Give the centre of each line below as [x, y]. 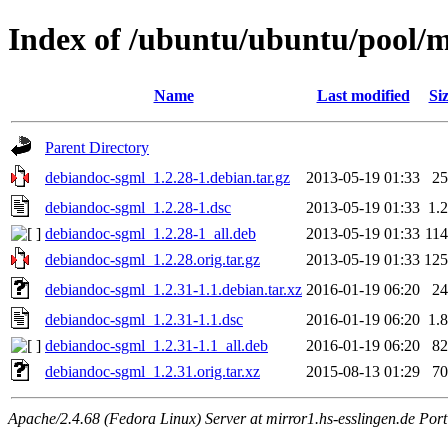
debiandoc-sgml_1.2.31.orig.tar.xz [152, 371]
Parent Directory [97, 147]
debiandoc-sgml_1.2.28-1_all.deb [150, 233]
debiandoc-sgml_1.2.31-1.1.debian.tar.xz [173, 289]
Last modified [363, 95]
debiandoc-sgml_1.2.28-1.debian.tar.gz [167, 177]
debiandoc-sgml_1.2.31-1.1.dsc [144, 319]
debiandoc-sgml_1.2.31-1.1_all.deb [156, 345]
